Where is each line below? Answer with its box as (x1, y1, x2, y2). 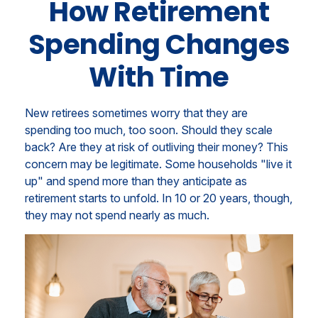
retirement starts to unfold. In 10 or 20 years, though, (25, 191, 292, 205)
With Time (89, 58, 229, 96)
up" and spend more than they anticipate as (25, 174, 247, 188)
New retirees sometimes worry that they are (25, 106, 248, 120)
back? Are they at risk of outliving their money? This (25, 140, 288, 154)
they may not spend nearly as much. (25, 208, 209, 222)
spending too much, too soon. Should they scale (25, 123, 273, 137)
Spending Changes (28, 26, 290, 63)
